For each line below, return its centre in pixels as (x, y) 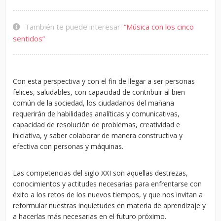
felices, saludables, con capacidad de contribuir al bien (99, 92)
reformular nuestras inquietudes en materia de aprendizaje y (109, 205)
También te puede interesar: (73, 27)
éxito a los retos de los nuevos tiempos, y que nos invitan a (108, 195)
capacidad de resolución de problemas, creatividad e (96, 125)
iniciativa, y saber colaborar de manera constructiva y (98, 135)
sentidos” (29, 38)
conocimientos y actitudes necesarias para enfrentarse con (107, 184)
